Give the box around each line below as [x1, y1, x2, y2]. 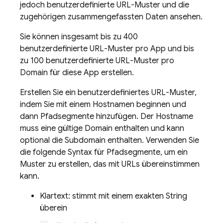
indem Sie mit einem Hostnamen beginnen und [20, 100, 186, 110]
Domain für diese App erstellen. [20, 68, 134, 78]
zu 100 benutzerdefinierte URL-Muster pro [20, 56, 174, 66]
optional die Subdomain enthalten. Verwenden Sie [20, 135, 199, 145]
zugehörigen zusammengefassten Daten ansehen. [20, 12, 203, 22]
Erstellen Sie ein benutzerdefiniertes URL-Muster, [20, 88, 197, 98]
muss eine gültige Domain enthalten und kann [20, 123, 184, 133]
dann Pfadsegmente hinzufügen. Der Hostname [20, 111, 193, 121]
